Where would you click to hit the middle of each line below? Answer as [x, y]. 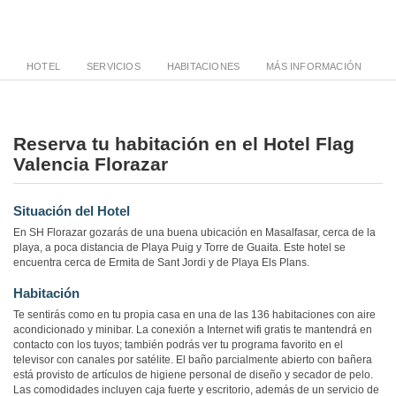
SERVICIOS [114, 67]
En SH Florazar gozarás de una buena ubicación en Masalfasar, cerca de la [194, 233]
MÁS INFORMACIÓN [314, 67]
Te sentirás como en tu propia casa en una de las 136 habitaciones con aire [194, 315]
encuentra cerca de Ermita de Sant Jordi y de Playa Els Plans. [161, 263]
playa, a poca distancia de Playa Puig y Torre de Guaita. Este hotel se [179, 248]
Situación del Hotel [72, 211]
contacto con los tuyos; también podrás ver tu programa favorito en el [178, 345]
